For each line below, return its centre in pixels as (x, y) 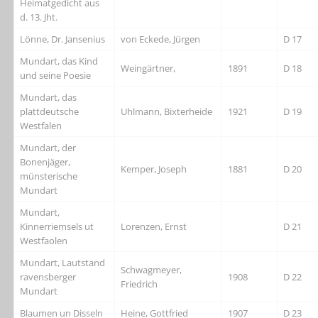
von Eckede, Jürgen (161, 39)
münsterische (49, 176)
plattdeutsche (50, 112)
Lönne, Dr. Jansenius (63, 39)
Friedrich (139, 284)
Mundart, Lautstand (63, 263)
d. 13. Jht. (39, 17)
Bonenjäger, (45, 162)
